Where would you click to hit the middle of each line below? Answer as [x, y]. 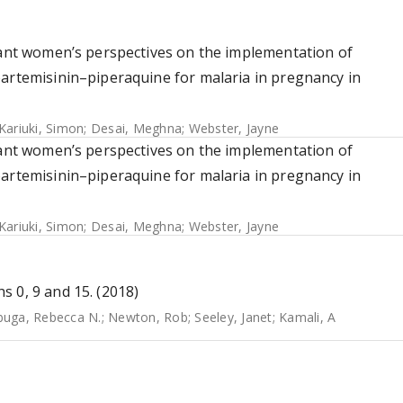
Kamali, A [308, 317]
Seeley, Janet [233, 317]
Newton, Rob [148, 317]
